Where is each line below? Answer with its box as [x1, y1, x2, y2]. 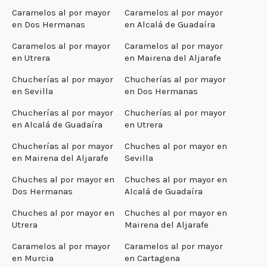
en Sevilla [12, 85, 53, 97]
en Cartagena [125, 252, 180, 263]
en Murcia [12, 252, 54, 263]
